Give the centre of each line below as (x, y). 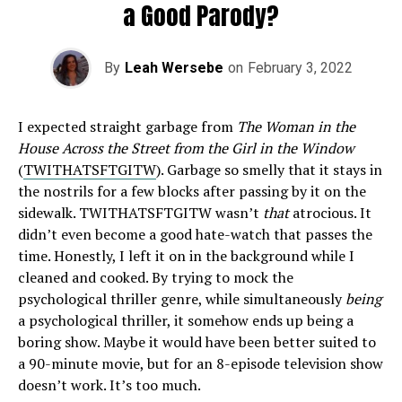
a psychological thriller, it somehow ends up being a (186, 320)
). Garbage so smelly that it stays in (269, 170)
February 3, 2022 (300, 68)
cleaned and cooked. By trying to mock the (156, 277)
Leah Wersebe (174, 68)
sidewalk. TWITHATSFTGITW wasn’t (140, 213)
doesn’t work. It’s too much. (109, 385)
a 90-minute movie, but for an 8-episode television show (201, 363)
